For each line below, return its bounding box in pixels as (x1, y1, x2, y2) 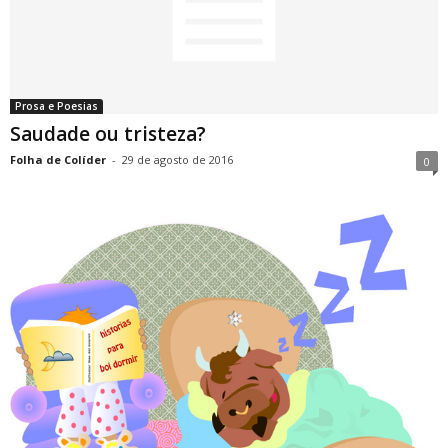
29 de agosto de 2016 (122, 152, 233, 168)
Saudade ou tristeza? (10, 121, 206, 148)
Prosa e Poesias (15, 99, 98, 114)
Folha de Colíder (10, 152, 106, 168)
